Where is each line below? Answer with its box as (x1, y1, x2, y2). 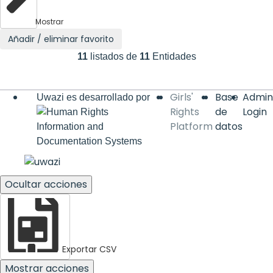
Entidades (152, 51, 196, 62)
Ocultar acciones (5, 177, 87, 192)
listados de (90, 51, 137, 62)
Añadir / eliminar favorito (8, 32, 114, 45)
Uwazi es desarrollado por (37, 91, 150, 102)
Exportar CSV (62, 243, 116, 256)
